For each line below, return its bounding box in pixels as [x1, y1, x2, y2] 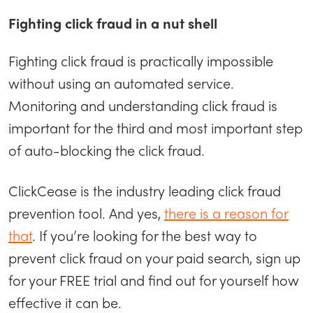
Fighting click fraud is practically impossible [8, 50, 273, 71]
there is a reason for [164, 202, 289, 223]
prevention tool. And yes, [8, 202, 164, 223]
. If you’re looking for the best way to [32, 224, 257, 245]
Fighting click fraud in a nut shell [8, 12, 217, 33]
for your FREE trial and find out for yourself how [8, 269, 299, 290]
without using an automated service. [8, 72, 234, 93]
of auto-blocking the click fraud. [8, 139, 205, 160]
